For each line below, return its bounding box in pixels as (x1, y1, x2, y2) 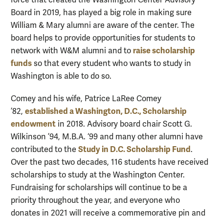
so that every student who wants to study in (34, 59, 191, 69)
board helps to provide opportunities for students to (11, 33, 195, 44)
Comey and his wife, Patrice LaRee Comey (11, 93, 161, 104)
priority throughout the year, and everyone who (11, 195, 180, 205)
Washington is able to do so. (11, 71, 111, 82)
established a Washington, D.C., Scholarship (25, 106, 187, 116)
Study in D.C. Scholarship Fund (78, 144, 191, 154)
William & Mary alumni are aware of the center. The (11, 21, 195, 31)
